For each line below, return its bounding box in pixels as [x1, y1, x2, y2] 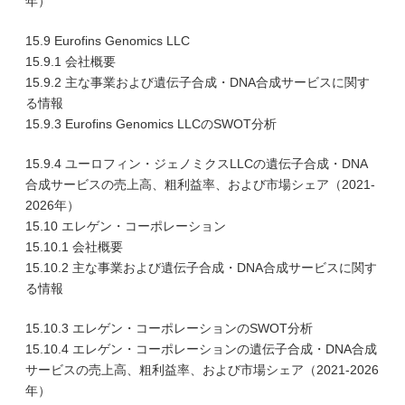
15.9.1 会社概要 [25, 54, 116, 69]
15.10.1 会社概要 [25, 240, 123, 254]
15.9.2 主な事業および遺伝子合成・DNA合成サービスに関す [25, 75, 370, 89]
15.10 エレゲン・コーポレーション [25, 219, 226, 233]
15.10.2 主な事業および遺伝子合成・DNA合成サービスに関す [25, 260, 377, 275]
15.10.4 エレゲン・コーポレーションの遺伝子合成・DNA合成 [25, 342, 377, 356]
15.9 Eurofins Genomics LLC [25, 33, 190, 48]
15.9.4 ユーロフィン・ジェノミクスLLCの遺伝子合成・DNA [25, 156, 368, 171]
